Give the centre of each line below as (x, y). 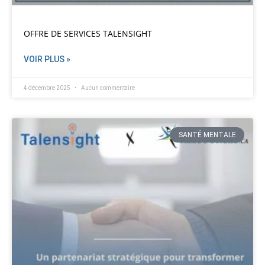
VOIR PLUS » (47, 59)
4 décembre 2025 (48, 88)
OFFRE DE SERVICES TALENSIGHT (88, 34)
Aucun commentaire (107, 88)
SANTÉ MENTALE (207, 135)
